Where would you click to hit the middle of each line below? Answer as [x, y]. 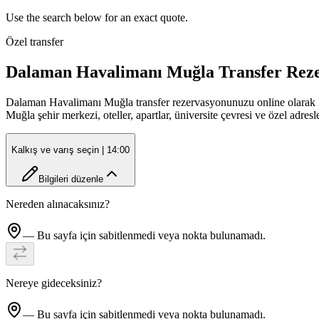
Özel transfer [35, 42]
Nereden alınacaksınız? [58, 204]
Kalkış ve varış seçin [55, 150]
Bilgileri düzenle [70, 179]
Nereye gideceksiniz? [54, 283]
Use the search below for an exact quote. [97, 18]
